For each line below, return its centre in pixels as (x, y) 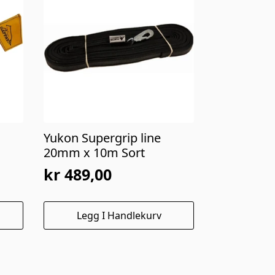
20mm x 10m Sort (95, 153)
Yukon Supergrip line (103, 138)
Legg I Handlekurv (119, 216)
